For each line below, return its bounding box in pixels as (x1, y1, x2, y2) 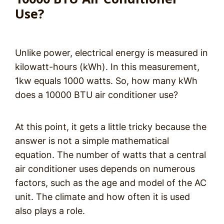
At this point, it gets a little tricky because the (15, 121, 206, 132)
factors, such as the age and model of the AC (15, 177, 206, 188)
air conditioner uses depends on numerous (15, 163, 195, 174)
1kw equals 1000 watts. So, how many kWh (15, 75, 197, 86)
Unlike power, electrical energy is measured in (15, 47, 208, 58)
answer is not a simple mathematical (15, 135, 169, 146)
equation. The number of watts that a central (15, 149, 206, 160)
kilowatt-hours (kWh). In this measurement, (15, 61, 199, 72)
